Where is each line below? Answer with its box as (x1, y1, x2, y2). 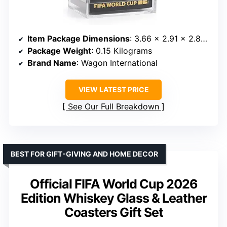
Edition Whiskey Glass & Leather (20, 191, 207, 206)
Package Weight (27, 46, 91, 56)
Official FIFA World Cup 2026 (29, 176, 198, 192)
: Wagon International (77, 58, 158, 68)
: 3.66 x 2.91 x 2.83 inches (130, 33, 201, 44)
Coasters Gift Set (64, 205, 163, 220)
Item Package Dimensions (27, 33, 130, 44)
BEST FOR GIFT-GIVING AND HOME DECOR (11, 149, 158, 159)
